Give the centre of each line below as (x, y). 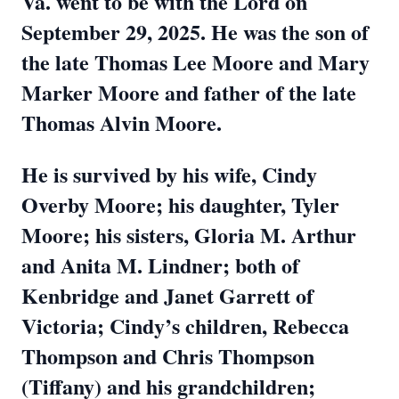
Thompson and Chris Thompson (168, 356)
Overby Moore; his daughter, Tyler (180, 204)
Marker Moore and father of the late (189, 92)
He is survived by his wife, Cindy (169, 174)
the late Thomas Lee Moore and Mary (195, 62)
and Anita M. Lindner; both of (160, 265)
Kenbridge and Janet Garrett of (167, 295)
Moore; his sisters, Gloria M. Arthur (189, 235)
